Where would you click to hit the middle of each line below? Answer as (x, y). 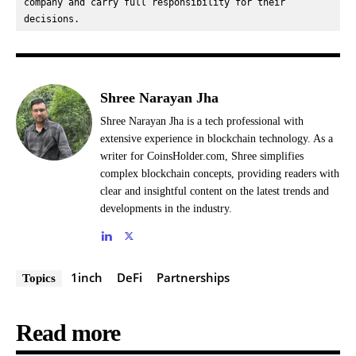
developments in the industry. (166, 208)
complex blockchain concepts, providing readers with (220, 173)
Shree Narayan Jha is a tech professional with (202, 121)
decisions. (52, 19)
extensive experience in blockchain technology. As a (217, 138)
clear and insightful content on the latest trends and (215, 191)
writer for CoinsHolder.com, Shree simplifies (202, 156)
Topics (39, 278)
